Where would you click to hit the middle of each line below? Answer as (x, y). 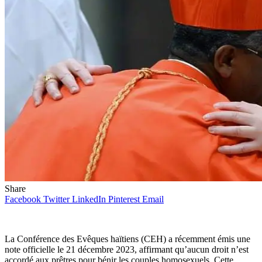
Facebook (23, 199)
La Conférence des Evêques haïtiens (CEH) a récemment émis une (127, 239)
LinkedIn (89, 199)
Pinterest (124, 199)
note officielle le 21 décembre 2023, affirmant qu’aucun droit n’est (127, 249)
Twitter (56, 199)
